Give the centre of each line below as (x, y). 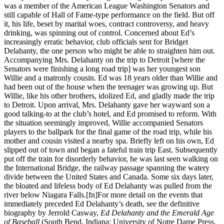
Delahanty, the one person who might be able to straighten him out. (109, 50)
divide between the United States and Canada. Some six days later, (109, 176)
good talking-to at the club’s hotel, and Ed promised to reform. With (110, 113)
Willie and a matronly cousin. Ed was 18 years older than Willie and (111, 77)
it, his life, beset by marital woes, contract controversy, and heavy (106, 23)
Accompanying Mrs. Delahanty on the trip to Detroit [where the (104, 59)
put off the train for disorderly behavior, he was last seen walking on (111, 158)
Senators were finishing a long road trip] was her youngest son (102, 68)
